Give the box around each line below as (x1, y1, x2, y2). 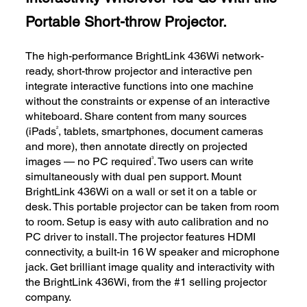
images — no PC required (25, 155, 152, 169)
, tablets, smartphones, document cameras (58, 125, 264, 138)
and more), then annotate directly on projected (25, 140, 248, 153)
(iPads (25, 125, 57, 138)
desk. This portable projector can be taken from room (25, 200, 280, 214)
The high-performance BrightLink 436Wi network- (25, 49, 265, 63)
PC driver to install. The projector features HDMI (25, 230, 256, 244)
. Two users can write (153, 155, 254, 169)
